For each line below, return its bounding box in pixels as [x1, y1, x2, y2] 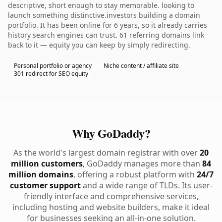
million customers [11, 158, 83, 169]
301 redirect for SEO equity [14, 69, 88, 78]
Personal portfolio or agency [14, 61, 92, 70]
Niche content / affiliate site [104, 61, 179, 70]
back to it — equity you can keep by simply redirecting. [8, 40, 190, 50]
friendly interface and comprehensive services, [23, 191, 199, 202]
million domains [8, 169, 73, 180]
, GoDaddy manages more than [83, 158, 202, 169]
